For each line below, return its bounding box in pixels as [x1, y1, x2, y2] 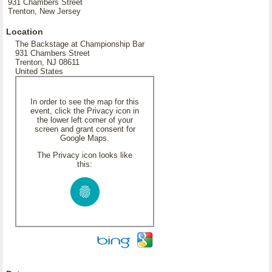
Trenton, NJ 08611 [15, 58, 80, 67]
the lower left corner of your [36, 115, 133, 124]
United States [15, 67, 63, 76]
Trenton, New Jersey [8, 7, 81, 16]
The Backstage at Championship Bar [15, 39, 144, 49]
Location [6, 27, 43, 36]
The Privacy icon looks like [37, 151, 132, 160]
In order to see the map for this [30, 97, 139, 106]
